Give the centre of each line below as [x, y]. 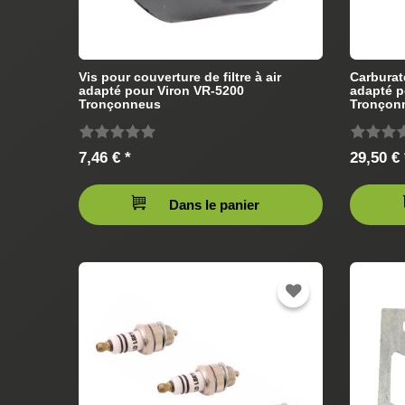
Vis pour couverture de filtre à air [180, 76]
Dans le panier [214, 204]
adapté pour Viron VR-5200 [161, 90]
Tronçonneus [120, 104]
